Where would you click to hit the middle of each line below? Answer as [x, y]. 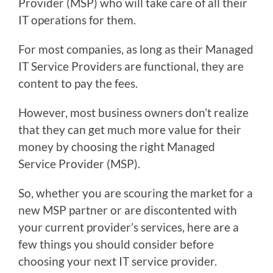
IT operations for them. [78, 20]
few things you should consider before [116, 244]
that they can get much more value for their [130, 129]
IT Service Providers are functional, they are [131, 66]
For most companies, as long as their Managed [136, 49]
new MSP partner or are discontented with [128, 210]
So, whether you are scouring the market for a [136, 193]
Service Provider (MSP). [79, 164]
